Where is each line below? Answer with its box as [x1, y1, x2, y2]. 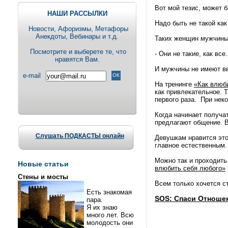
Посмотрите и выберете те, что [28, 48, 126, 55]
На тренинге [155, 80, 194, 88]
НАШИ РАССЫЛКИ [47, 10, 107, 17]
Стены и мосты [18, 173, 68, 181]
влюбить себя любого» [155, 164, 225, 172]
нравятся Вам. [54, 55, 100, 63]
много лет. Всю [87, 211, 134, 219]
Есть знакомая [87, 188, 132, 196]
